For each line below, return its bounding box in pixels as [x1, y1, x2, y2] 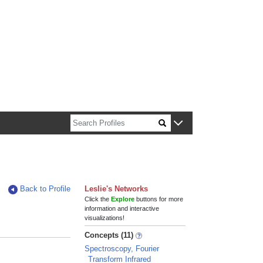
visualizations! [85, 214, 125, 221]
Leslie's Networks [85, 184, 149, 193]
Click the [85, 195, 112, 203]
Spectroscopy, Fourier [85, 244, 160, 253]
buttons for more [134, 195, 184, 203]
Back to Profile [20, 184, 71, 193]
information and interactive [85, 205, 160, 212]
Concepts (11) [85, 231, 134, 240]
